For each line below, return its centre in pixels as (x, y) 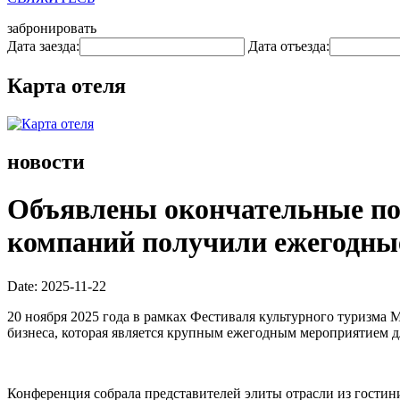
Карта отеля (67, 85)
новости (46, 161)
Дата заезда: (43, 46)
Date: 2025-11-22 (57, 286)
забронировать (52, 28)
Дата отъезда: (289, 46)
